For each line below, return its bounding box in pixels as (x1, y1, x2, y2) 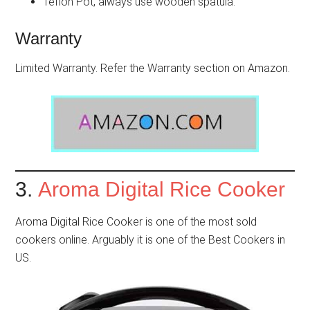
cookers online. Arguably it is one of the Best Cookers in (15, 233, 286, 247)
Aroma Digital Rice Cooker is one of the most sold (15, 215, 257, 229)
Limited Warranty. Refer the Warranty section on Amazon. (15, 62, 291, 75)
